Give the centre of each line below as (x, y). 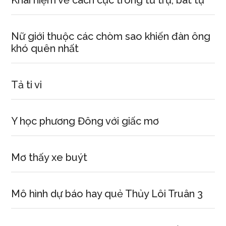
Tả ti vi (27, 85)
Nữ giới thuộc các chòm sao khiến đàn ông (111, 36)
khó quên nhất (45, 48)
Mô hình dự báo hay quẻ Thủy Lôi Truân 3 (107, 194)
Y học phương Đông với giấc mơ (85, 121)
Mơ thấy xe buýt (49, 157)
